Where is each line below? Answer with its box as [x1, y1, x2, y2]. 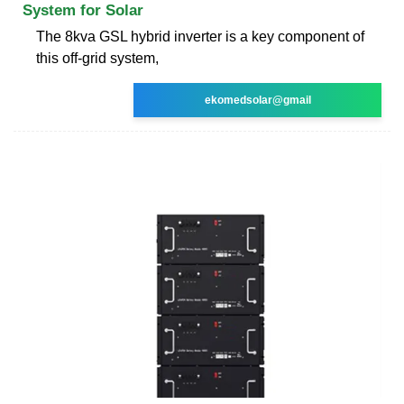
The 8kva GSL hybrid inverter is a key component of [36, 28, 364, 44]
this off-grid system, [36, 50, 159, 66]
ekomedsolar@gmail [204, 93, 311, 106]
